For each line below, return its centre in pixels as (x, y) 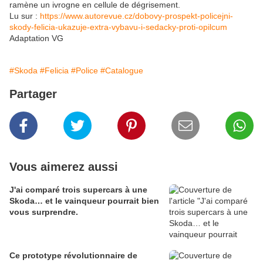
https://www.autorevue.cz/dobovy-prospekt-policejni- (136, 16)
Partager (33, 94)
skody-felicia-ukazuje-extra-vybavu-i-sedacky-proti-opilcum (118, 27)
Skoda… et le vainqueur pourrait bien (84, 201)
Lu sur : (25, 16)
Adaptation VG (36, 38)
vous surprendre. (44, 212)
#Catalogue (122, 71)
